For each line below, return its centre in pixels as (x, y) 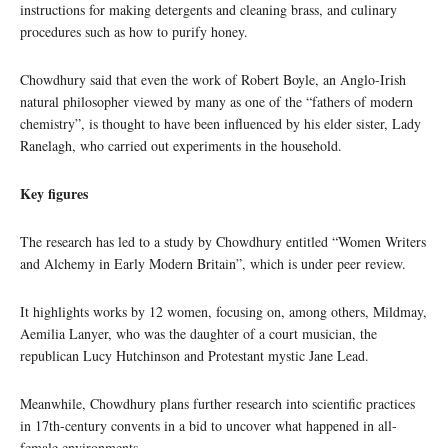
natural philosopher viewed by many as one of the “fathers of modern (216, 102)
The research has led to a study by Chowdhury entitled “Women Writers (223, 242)
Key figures (54, 194)
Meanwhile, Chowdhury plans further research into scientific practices (217, 404)
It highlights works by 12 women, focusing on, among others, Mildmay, (223, 312)
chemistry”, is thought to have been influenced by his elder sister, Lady (220, 124)
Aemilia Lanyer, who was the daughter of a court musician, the (198, 334)
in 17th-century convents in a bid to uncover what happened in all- (208, 426)
